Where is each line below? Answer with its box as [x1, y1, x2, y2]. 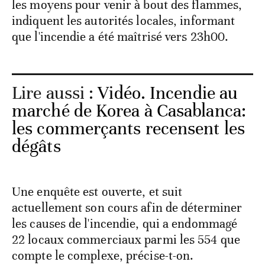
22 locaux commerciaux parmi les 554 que [12, 231, 240, 247]
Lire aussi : [12, 82, 98, 104]
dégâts [12, 135, 61, 157]
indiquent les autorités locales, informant [12, 12, 235, 28]
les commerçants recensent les [12, 117, 245, 140]
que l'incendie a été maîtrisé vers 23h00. [12, 28, 229, 44]
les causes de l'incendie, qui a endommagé [12, 215, 238, 231]
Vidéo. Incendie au [98, 82, 238, 104]
